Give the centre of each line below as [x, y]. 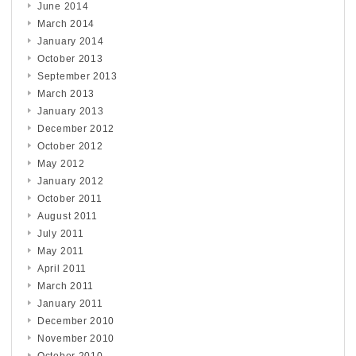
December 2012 [76, 128]
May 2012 [61, 163]
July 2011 [61, 233]
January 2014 [71, 41]
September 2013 [77, 76]
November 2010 [76, 338]
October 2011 [70, 198]
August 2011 [68, 216]
